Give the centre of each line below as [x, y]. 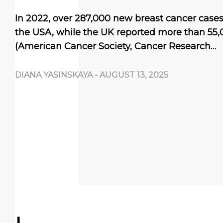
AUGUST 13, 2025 [134, 75]
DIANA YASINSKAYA [54, 75]
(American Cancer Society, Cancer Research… [115, 46]
